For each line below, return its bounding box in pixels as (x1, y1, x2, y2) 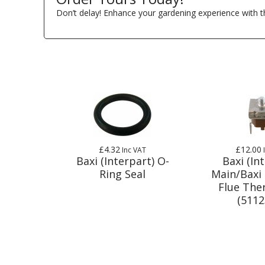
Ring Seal (99, 166, 146, 181)
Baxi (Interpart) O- (76, 153, 169, 168)
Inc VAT (120, 144, 147, 155)
